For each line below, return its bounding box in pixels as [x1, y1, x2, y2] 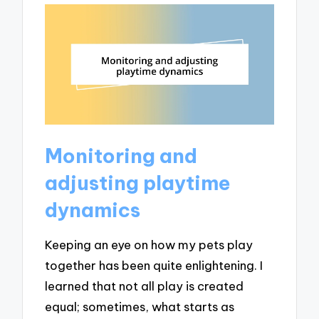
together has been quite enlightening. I [45, 258, 263, 273]
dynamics [45, 197, 141, 222]
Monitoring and [45, 142, 198, 168]
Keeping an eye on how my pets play [45, 237, 253, 253]
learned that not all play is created [45, 278, 244, 294]
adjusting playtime [45, 169, 231, 195]
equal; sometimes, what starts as [45, 299, 235, 315]
